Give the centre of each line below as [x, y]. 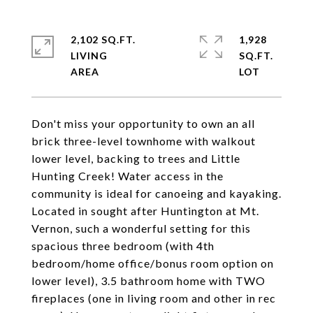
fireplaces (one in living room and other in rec [154, 298]
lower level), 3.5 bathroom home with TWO [148, 281]
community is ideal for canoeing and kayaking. [156, 193]
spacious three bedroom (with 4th [123, 246]
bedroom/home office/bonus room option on [153, 263]
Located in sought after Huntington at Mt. [145, 211]
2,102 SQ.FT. [103, 39]
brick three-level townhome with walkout [144, 141]
